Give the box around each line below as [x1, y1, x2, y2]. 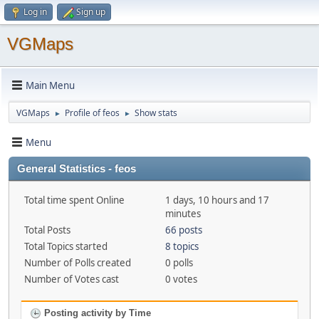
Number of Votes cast [24, 273, 119, 286]
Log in [23, 6, 47, 18]
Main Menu [26, 78, 75, 92]
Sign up [76, 6, 105, 18]
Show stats [135, 107, 177, 119]
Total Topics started [24, 240, 108, 253]
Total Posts [24, 224, 70, 236]
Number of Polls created [24, 256, 131, 269]
